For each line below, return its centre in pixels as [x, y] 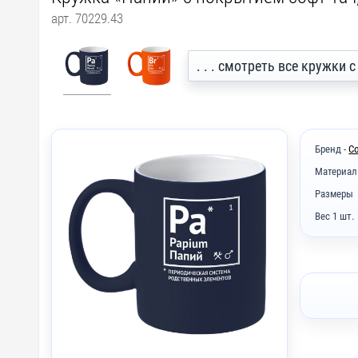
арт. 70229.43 [87, 18]
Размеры [334, 194]
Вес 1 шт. [335, 217]
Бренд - [332, 149]
